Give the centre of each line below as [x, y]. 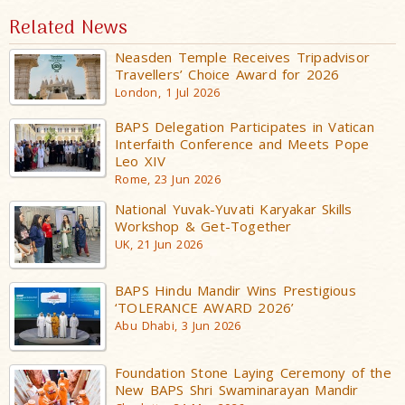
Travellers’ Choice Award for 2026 [227, 74]
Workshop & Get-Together [203, 226]
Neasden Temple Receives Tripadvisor [242, 57]
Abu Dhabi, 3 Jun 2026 [178, 326]
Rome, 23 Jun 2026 [168, 179]
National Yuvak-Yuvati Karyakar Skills [234, 208]
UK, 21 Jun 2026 [159, 244]
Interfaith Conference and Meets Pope [242, 143]
